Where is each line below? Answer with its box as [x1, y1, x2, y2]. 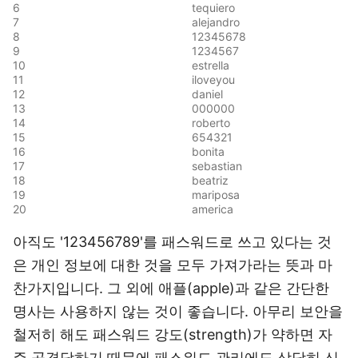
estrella [192, 58, 229, 72]
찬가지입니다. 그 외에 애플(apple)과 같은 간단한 [13, 280, 329, 296]
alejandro [192, 15, 240, 29]
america [192, 202, 233, 216]
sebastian [192, 159, 242, 173]
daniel [192, 87, 223, 101]
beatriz [192, 173, 229, 187]
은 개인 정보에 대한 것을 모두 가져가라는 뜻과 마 [13, 257, 332, 273]
